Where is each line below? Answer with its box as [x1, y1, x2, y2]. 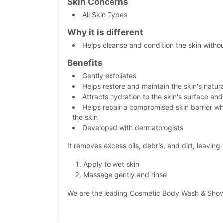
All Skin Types [82, 10, 127, 19]
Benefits [67, 58, 103, 68]
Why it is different [67, 27, 143, 37]
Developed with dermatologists [82, 123, 183, 132]
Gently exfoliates [82, 71, 136, 80]
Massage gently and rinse [83, 170, 167, 179]
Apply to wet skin [83, 160, 139, 168]
